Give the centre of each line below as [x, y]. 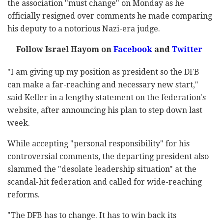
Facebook [132, 50]
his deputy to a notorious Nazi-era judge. [84, 29]
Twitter [186, 50]
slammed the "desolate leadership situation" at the [102, 169]
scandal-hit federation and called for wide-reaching [105, 182]
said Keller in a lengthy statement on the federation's [107, 98]
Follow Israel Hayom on [64, 50]
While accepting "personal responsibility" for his [98, 144]
